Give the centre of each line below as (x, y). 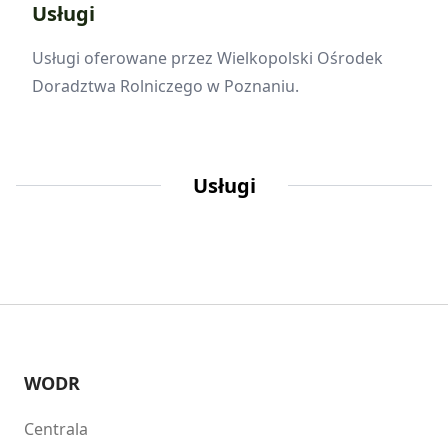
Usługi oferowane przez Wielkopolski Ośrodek (207, 57)
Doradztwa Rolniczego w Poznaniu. (165, 85)
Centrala (56, 428)
